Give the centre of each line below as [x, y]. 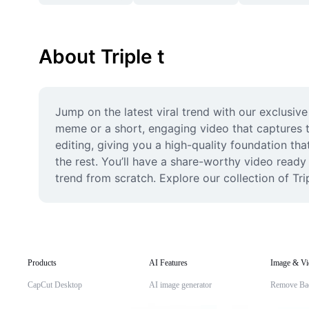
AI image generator [180, 285]
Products [42, 263]
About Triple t [102, 57]
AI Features [168, 263]
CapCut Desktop [55, 285]
